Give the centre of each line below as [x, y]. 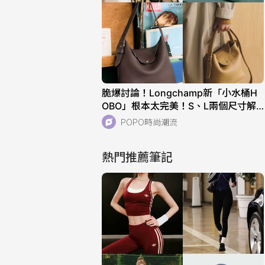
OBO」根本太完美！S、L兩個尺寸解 [179, 106]
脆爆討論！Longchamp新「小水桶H [180, 93]
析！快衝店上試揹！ [144, 119]
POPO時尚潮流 [149, 122]
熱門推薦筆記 [137, 157]
